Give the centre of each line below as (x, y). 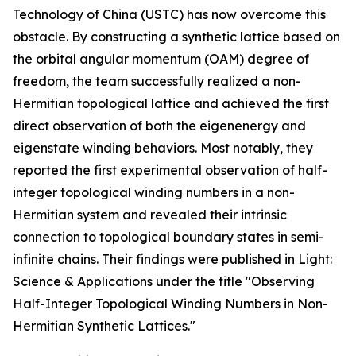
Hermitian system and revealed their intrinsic (150, 215)
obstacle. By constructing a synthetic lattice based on (176, 37)
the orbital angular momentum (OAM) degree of (161, 59)
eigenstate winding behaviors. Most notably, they (163, 148)
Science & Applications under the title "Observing (164, 281)
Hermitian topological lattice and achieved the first (171, 103)
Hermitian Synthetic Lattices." (104, 326)
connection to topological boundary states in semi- (168, 237)
